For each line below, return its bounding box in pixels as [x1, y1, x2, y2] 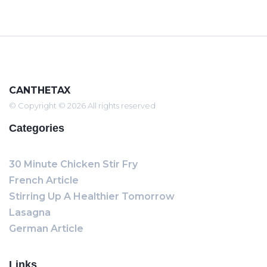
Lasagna [9, 207, 51, 218]
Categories [9, 122, 64, 134]
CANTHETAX [9, 85, 70, 96]
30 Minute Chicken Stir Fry [9, 159, 138, 170]
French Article [9, 175, 79, 186]
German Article [9, 223, 83, 234]
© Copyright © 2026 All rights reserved [9, 101, 156, 110]
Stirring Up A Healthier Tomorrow [9, 191, 175, 202]
